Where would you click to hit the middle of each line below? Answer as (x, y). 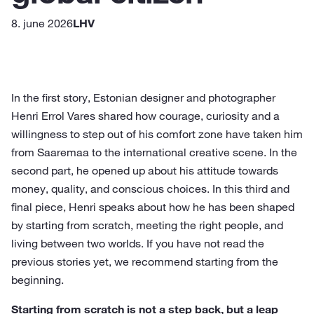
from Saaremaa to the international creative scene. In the (154, 152)
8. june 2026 (42, 23)
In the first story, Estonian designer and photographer (143, 97)
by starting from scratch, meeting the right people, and (147, 225)
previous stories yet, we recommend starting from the (145, 261)
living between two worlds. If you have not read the (138, 243)
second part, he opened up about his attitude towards (145, 170)
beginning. (37, 280)
